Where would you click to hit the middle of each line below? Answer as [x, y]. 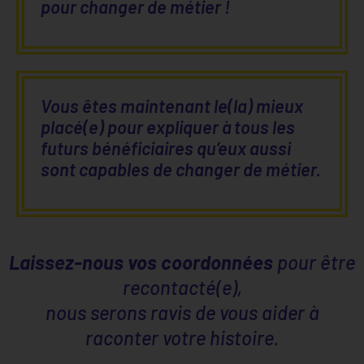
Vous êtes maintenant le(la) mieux [172, 105]
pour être [314, 262]
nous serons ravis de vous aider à [182, 312]
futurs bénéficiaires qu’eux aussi [166, 147]
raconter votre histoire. [182, 337]
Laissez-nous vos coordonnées [141, 262]
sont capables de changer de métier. [181, 169]
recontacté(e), [182, 287]
